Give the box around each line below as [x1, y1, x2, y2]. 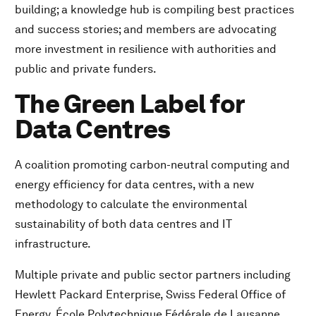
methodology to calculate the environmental [15, 197, 247, 212]
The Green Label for [15, 89, 245, 120]
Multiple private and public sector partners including [15, 268, 291, 282]
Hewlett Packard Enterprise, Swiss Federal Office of [15, 288, 286, 302]
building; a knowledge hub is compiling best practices [15, 3, 294, 17]
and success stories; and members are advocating [15, 23, 276, 37]
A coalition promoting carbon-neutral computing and [15, 158, 290, 172]
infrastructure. [15, 237, 91, 251]
